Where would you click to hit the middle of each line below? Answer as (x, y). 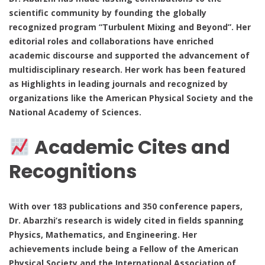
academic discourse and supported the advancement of (129, 55)
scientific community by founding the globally (108, 12)
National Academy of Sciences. (75, 112)
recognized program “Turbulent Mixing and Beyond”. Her (130, 27)
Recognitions (73, 172)
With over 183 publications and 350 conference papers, (126, 206)
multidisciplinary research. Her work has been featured (127, 69)
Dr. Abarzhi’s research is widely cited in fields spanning (126, 220)
